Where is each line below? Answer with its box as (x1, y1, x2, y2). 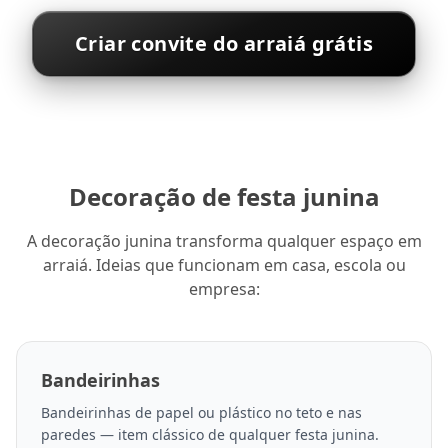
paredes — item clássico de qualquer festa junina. (41, 425, 379, 445)
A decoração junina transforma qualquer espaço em (26, 230, 422, 253)
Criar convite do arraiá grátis (75, 30, 373, 58)
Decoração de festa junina (68, 180, 380, 214)
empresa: (188, 278, 260, 301)
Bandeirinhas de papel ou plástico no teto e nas (41, 403, 362, 423)
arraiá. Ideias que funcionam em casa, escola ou (42, 254, 406, 277)
